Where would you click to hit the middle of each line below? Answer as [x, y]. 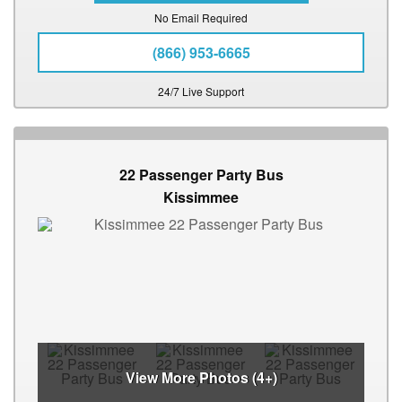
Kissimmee [201, 197]
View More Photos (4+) [201, 378]
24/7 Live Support [201, 92]
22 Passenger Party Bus [201, 175]
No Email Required [201, 18]
